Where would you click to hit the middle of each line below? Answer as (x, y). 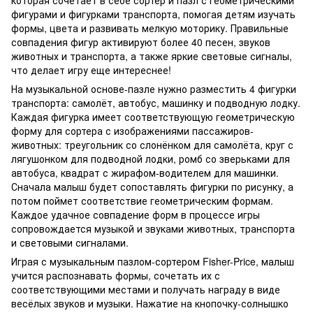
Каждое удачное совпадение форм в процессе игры (136, 214)
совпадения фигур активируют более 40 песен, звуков (141, 42)
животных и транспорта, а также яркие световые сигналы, (152, 56)
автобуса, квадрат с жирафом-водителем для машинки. (145, 172)
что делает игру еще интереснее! (91, 70)
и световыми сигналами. (70, 242)
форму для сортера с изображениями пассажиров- (132, 130)
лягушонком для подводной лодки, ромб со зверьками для (151, 158)
